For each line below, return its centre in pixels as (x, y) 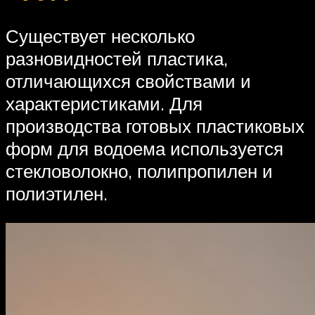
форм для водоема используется (144, 149)
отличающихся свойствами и (128, 81)
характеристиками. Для (104, 104)
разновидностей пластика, (117, 59)
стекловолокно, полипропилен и (139, 171)
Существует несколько (100, 36)
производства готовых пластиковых (155, 126)
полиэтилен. (57, 194)
